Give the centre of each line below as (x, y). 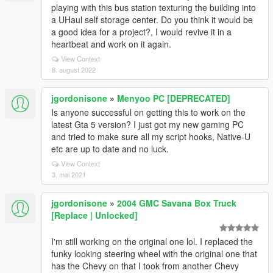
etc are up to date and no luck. (110, 149)
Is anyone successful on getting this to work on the (148, 112)
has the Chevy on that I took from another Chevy (145, 266)
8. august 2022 (74, 69)
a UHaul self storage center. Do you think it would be (152, 19)
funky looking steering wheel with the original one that (154, 253)
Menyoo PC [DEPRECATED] (174, 98)
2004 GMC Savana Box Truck (177, 203)
